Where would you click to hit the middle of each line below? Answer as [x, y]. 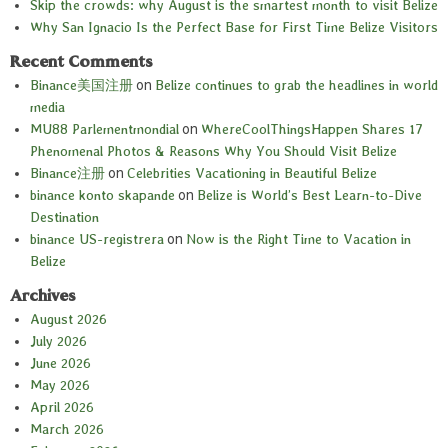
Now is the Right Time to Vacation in [298, 239]
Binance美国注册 [81, 85]
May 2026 [60, 385]
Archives [43, 296]
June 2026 [60, 363]
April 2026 [62, 407]
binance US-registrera [97, 239]
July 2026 [58, 341]
